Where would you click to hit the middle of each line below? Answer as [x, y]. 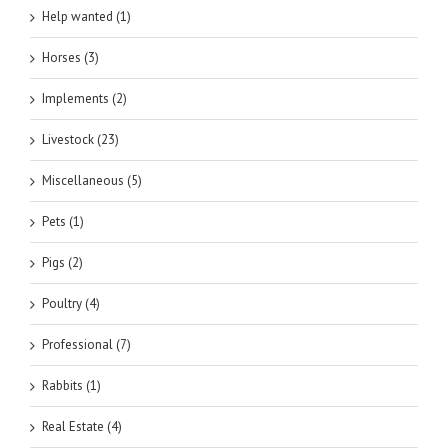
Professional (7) [86, 344]
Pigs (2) [62, 262]
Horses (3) [70, 57]
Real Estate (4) [82, 426]
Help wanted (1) [86, 16]
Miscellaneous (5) [92, 180]
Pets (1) [63, 221]
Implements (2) [84, 98]
